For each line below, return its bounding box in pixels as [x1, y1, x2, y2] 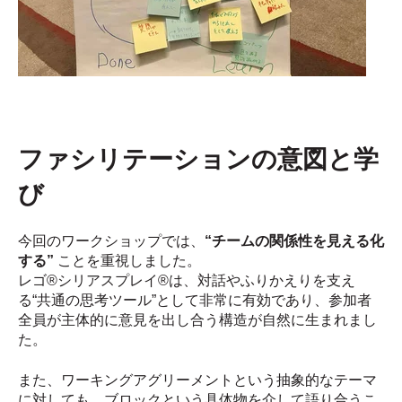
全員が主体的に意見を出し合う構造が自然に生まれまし [18, 312, 377, 328]
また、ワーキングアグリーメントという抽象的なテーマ [18, 371, 377, 388]
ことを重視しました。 [54, 253, 201, 269]
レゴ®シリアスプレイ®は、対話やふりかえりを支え [18, 273, 355, 289]
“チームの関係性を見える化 [205, 233, 384, 249]
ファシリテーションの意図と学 [18, 145, 379, 174]
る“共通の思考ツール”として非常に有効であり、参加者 [18, 293, 371, 309]
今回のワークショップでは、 [18, 233, 205, 249]
